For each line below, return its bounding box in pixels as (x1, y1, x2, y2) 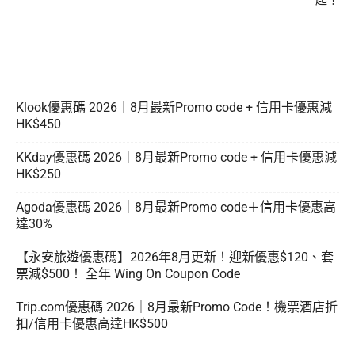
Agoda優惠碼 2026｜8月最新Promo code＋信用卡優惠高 (16, 200, 336, 216)
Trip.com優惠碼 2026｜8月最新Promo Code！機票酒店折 (16, 300, 338, 315)
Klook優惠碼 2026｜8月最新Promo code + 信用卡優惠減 (16, 100, 332, 116)
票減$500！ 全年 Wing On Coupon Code (16, 266, 240, 282)
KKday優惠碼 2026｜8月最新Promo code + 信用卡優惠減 (16, 150, 337, 166)
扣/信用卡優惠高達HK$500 (16, 316, 168, 332)
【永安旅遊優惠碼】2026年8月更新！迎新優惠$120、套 (16, 250, 334, 265)
